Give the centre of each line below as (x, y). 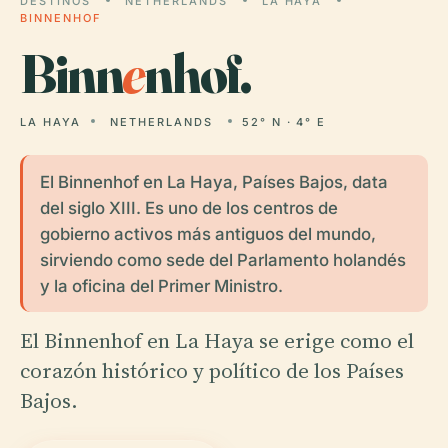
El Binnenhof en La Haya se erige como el (217, 340)
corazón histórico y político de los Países (212, 370)
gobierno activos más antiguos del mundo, (207, 233)
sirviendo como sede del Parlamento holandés (222, 259)
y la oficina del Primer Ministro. (161, 285)
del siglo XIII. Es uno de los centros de (188, 207)
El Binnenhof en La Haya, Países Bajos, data (213, 181)
